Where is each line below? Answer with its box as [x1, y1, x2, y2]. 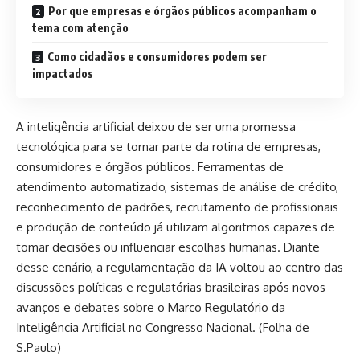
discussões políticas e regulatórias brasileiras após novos [16, 279, 325, 295]
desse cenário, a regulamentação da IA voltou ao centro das [16, 259, 343, 275]
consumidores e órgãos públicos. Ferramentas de [16, 158, 284, 174]
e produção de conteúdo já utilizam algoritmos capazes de [16, 219, 335, 235]
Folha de [263, 319, 309, 335]
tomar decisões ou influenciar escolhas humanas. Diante [16, 239, 320, 255]
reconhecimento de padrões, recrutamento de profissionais [16, 198, 338, 215]
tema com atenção [32, 21, 129, 35]
